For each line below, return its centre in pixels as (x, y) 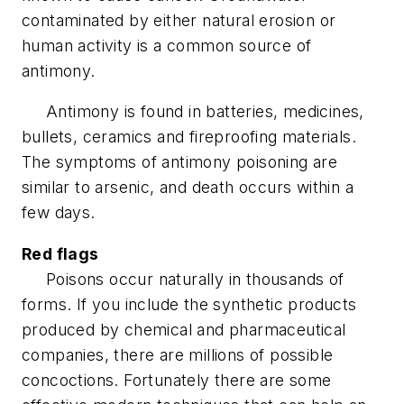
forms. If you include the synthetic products (189, 304)
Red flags (60, 253)
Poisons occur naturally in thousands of (183, 279)
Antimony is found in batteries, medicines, (193, 112)
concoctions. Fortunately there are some (177, 380)
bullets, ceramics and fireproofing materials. (189, 137)
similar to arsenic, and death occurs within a (188, 188)
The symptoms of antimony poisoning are (180, 162)
